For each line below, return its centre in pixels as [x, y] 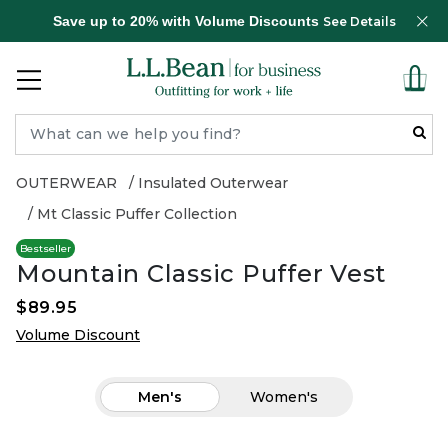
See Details [359, 21]
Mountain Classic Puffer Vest [201, 273]
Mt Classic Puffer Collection [137, 214]
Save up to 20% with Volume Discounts [187, 21]
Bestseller [45, 248]
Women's [284, 397]
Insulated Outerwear [213, 183]
